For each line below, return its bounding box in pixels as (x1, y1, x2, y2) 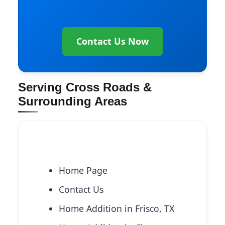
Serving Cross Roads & (18, 80, 152, 94)
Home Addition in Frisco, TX (59, 202, 174, 215)
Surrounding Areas (18, 94, 127, 108)
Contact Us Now (76, 35, 149, 47)
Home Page (59, 164, 107, 177)
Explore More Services (23, 142, 133, 155)
